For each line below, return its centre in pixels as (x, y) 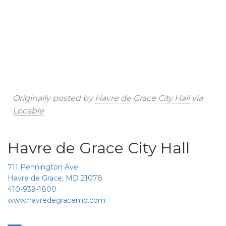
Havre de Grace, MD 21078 (55, 178)
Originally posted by (54, 98)
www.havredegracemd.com (56, 200)
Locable (28, 110)
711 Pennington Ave (43, 167)
